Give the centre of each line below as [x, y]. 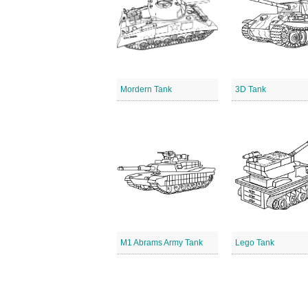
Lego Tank [255, 243]
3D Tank [251, 89]
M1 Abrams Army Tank [162, 243]
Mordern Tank [146, 89]
